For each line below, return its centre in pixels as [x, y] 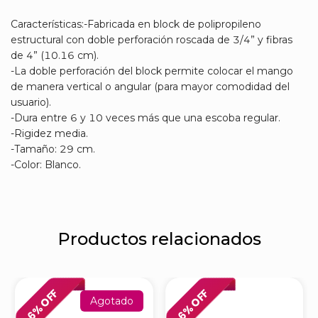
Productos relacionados [159, 239]
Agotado [111, 301]
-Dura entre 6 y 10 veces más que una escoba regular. [146, 118]
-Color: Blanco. [46, 165]
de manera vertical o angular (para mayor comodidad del [150, 87]
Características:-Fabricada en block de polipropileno [136, 24]
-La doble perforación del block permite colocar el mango [152, 71]
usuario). [31, 103]
